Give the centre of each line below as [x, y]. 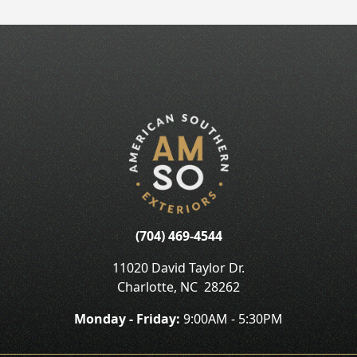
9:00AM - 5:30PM [231, 319]
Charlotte [145, 287]
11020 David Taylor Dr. [178, 268]
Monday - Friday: [127, 319]
